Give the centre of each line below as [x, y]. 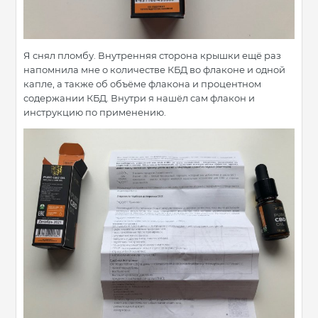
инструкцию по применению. [95, 112]
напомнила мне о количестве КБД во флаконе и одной [154, 69]
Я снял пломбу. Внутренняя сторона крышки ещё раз [152, 55]
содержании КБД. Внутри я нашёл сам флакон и [139, 98]
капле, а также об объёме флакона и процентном [142, 83]
